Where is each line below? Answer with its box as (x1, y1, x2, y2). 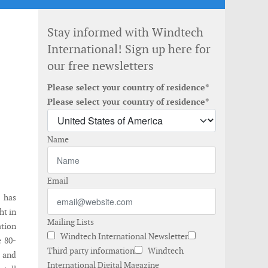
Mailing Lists (47, 217, 94, 227)
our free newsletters (47, 58, 154, 74)
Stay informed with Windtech (47, 25, 203, 40)
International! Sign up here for (47, 41, 211, 57)
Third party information (47, 245, 135, 256)
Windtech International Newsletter (59, 231, 188, 242)
